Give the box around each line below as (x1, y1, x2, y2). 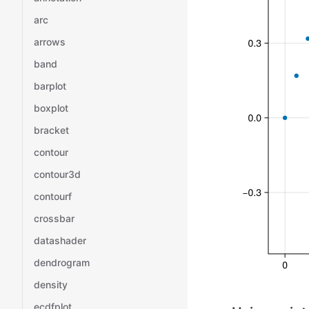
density (34, 279, 68, 290)
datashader (34, 235, 86, 246)
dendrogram (34, 257, 90, 268)
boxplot (34, 102, 68, 114)
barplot (34, 80, 66, 92)
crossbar (34, 212, 74, 224)
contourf (34, 190, 72, 202)
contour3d (34, 168, 81, 180)
